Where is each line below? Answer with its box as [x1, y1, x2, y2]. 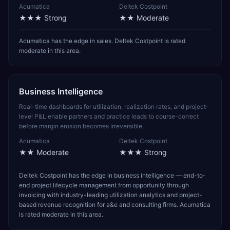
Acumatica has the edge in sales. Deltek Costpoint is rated [19, 37, 185, 45]
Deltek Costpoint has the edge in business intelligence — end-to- [19, 171, 206, 179]
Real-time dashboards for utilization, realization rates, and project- [19, 103, 209, 110]
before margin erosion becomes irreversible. [19, 122, 144, 130]
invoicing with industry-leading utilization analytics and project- [19, 191, 202, 199]
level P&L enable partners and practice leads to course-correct [19, 112, 199, 120]
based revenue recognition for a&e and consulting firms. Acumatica [19, 201, 210, 208]
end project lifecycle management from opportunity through [19, 181, 189, 189]
